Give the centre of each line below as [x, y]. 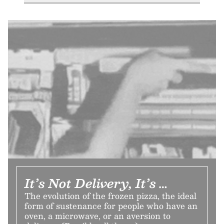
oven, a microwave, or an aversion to [97, 216]
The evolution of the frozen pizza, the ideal [110, 196]
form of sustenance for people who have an [111, 206]
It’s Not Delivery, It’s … [96, 183]
